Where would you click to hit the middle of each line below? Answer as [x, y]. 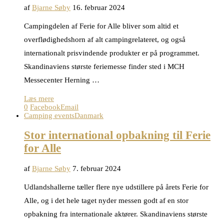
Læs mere [39, 98]
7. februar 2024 [97, 168]
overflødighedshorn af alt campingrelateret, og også [105, 39]
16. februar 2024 [99, 7]
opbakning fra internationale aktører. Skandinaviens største [116, 214]
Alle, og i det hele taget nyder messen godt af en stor [106, 200]
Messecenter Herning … [62, 80]
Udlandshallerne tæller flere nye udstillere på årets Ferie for [116, 187]
